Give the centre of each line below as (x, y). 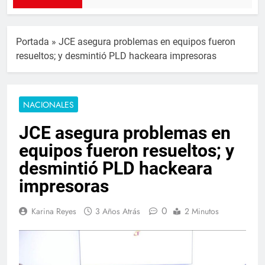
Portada (33, 41)
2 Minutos (202, 211)
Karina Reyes (54, 211)
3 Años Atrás (118, 211)
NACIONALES (49, 104)
